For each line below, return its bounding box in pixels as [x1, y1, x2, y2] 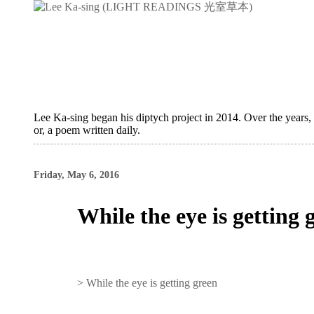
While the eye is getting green [86, 277, 218, 289]
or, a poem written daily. [34, 124, 140, 136]
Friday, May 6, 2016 [34, 169, 119, 180]
